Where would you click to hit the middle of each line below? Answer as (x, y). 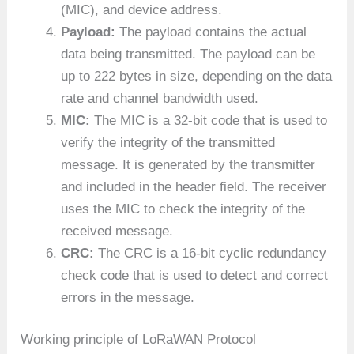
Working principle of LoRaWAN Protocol (139, 340)
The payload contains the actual (211, 32)
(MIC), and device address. (142, 9)
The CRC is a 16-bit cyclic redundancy (211, 253)
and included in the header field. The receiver (194, 186)
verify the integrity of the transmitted (168, 142)
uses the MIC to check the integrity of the (183, 209)
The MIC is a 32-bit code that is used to (209, 120)
